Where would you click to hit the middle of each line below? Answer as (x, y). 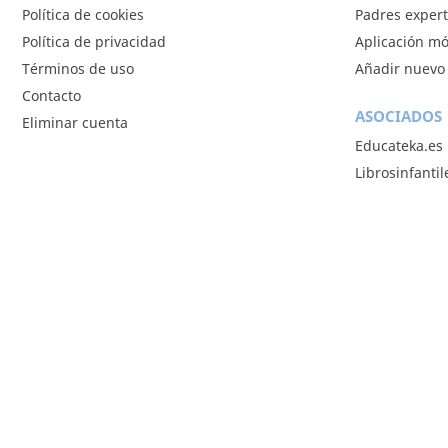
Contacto (51, 95)
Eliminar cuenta (75, 122)
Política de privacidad (94, 41)
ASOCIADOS (398, 116)
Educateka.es (398, 145)
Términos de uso (78, 68)
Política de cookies (83, 14)
